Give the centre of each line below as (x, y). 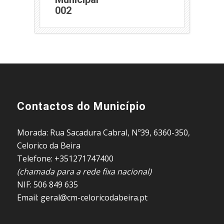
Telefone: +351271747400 (65, 158)
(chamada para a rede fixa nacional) (84, 171)
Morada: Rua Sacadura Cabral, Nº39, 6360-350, (103, 132)
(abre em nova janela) (120, 10)
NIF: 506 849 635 (47, 184)
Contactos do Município (81, 106)
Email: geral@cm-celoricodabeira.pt (82, 197)
